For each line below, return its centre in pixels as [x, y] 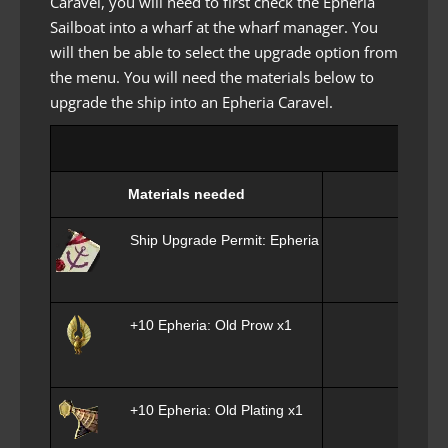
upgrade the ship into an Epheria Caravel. [191, 101]
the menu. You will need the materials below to [212, 76]
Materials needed [186, 193]
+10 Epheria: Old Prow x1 [211, 324]
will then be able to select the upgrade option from [224, 51]
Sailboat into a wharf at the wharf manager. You [214, 26]
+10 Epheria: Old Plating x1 [216, 409]
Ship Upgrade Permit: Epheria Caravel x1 [260, 239]
